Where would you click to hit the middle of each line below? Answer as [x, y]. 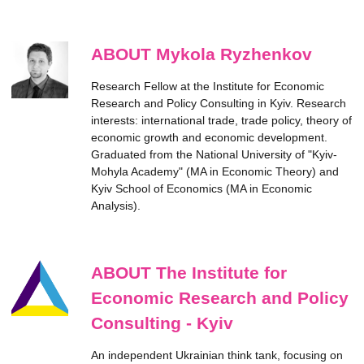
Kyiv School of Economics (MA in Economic [201, 189]
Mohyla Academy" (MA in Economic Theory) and [215, 172]
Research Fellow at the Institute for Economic [208, 87]
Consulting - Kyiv [162, 323]
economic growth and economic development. [209, 138]
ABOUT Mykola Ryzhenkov [201, 54]
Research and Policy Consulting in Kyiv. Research [219, 104]
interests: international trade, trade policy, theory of [221, 121]
